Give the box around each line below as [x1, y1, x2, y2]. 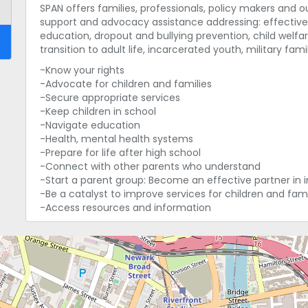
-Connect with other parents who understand [40, 159, 261, 174]
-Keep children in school [40, 104, 157, 119]
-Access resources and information [40, 201, 212, 215]
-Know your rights [40, 63, 125, 78]
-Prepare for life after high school [40, 146, 201, 160]
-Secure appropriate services [40, 91, 181, 105]
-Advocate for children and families [40, 77, 212, 91]
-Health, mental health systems [40, 132, 194, 146]
